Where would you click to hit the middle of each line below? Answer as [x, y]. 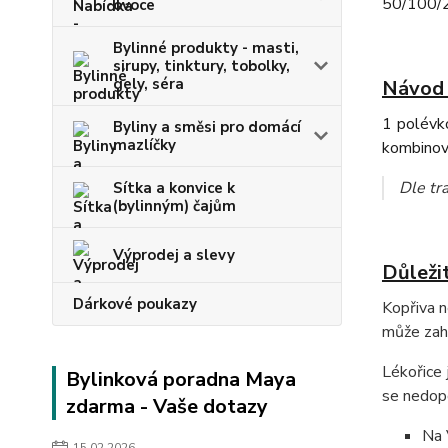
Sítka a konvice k [174, 187]
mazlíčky [144, 144]
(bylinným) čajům [174, 205]
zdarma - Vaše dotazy [167, 406]
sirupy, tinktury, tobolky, [201, 65]
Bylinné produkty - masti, [206, 47]
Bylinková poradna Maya [181, 379]
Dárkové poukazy [135, 303]
